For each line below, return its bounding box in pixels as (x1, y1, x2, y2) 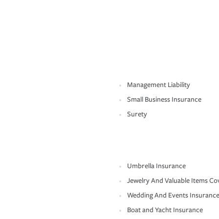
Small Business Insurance (127, 95, 201, 104)
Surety (127, 110, 147, 119)
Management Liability (127, 81, 190, 89)
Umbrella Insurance (127, 162, 186, 171)
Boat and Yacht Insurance (127, 206, 203, 215)
